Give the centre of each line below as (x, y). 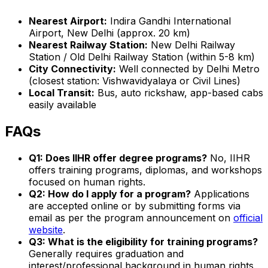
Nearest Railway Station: (88, 45)
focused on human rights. (87, 182)
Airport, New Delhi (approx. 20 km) (109, 33)
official (248, 217)
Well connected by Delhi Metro (188, 68)
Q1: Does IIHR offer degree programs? (118, 158)
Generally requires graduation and (106, 253)
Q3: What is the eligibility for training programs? (143, 241)
